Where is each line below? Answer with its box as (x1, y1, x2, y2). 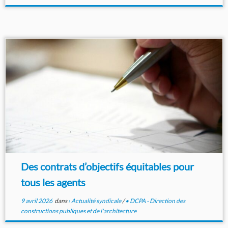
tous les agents (20, 176, 85, 189)
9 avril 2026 (20, 197, 52, 205)
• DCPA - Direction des (125, 197, 185, 205)
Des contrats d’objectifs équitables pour (20, 160, 194, 173)
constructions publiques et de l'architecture (20, 207, 136, 215)
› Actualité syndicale (68, 197, 122, 205)
